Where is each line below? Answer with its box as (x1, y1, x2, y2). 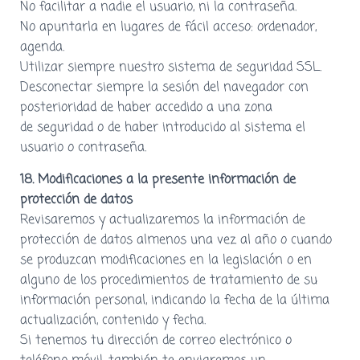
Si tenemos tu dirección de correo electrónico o (20, 330, 292, 350)
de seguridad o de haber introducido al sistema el (20, 117, 305, 137)
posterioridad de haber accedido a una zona (20, 97, 272, 117)
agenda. (20, 37, 64, 57)
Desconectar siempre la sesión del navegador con (20, 77, 309, 97)
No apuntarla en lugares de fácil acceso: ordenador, (20, 17, 317, 37)
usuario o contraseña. (20, 137, 146, 157)
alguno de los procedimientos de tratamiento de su (20, 270, 317, 290)
